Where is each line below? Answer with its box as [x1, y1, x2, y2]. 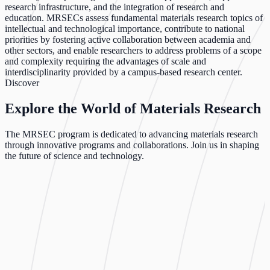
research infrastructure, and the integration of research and [5, 1, 224, 12]
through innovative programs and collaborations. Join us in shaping [5, 139, 259, 150]
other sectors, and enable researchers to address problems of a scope [5, 45, 262, 55]
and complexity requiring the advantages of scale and [5, 55, 206, 66]
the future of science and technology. [5, 150, 144, 161]
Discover [5, 77, 39, 88]
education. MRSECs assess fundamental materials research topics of [5, 12, 263, 23]
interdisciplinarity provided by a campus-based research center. [5, 66, 242, 77]
